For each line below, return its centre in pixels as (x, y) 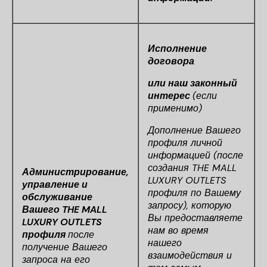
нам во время (178, 230)
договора (171, 61)
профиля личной (185, 143)
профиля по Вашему (194, 193)
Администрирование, (75, 172)
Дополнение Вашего (194, 130)
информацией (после (195, 155)
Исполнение (177, 49)
